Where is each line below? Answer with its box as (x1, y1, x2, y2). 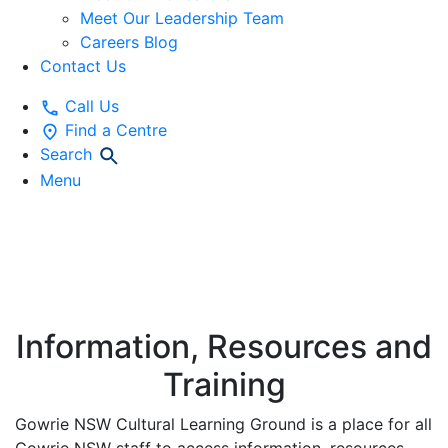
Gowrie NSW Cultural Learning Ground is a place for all (15, 413, 432, 434)
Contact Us (40, 55, 126, 76)
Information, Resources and (16, 326, 432, 366)
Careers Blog (80, 31, 178, 52)
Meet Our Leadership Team (80, 7, 284, 28)
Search (40, 143, 92, 164)
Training (162, 364, 286, 404)
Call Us (65, 95, 119, 116)
